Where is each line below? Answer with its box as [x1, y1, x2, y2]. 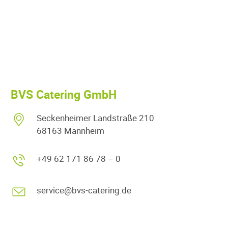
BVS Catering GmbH [11, 86, 117, 102]
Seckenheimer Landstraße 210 [36, 111, 154, 124]
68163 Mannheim [36, 124, 104, 136]
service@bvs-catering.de [36, 184, 131, 196]
